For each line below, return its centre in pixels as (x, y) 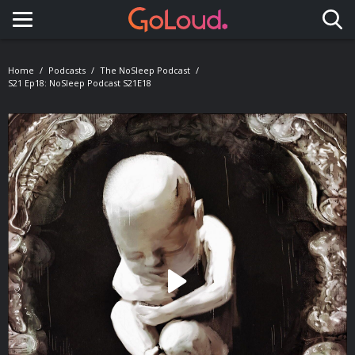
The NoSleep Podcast (145, 70)
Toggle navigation (90, 34)
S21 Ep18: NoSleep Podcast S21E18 (80, 83)
